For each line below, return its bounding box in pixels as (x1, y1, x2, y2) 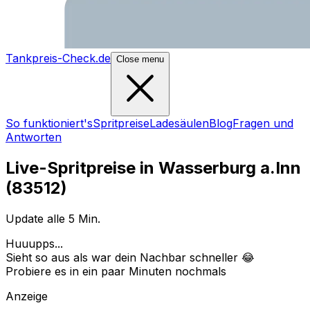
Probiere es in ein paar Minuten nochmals (6, 264, 226, 278)
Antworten (6, 130, 62, 144)
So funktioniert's (6, 116, 93, 130)
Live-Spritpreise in (6, 157, 154, 178)
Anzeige (6, 289, 48, 303)
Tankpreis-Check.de (6, 51, 111, 65)
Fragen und (232, 116, 293, 130)
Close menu (116, 54, 164, 64)
